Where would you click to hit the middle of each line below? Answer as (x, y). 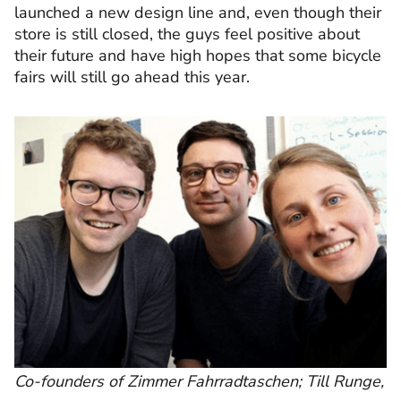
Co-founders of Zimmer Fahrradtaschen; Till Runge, (199, 381)
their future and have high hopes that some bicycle (198, 56)
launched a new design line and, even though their (198, 13)
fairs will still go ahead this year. (132, 77)
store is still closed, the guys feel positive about (187, 34)
